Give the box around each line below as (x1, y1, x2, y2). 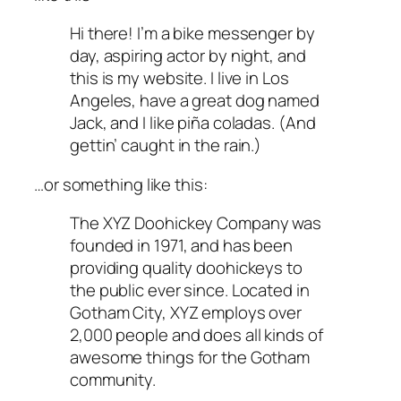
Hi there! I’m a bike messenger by (70, 21, 315, 46)
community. (70, 368, 157, 392)
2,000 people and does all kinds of (70, 323, 323, 347)
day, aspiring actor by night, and (70, 44, 306, 68)
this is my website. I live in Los (70, 66, 289, 90)
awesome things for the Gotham (70, 346, 311, 370)
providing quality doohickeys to (70, 256, 303, 280)
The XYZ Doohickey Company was (70, 211, 322, 235)
